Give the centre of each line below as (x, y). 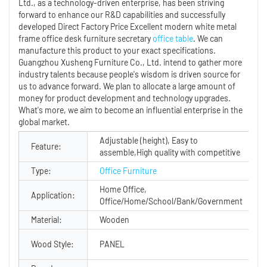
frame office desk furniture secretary (86, 38)
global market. (44, 122)
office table (173, 38)
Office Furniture (128, 170)
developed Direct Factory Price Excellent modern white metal (128, 26)
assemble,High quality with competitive (170, 152)
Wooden (114, 219)
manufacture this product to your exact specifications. (117, 50)
